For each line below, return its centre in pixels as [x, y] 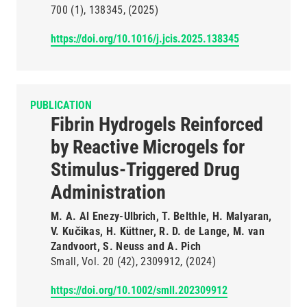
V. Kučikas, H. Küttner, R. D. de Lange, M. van [158, 231]
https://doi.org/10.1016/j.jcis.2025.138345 [145, 39]
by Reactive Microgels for [148, 147]
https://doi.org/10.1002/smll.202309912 [139, 290]
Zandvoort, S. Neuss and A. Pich [126, 246]
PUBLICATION [61, 105]
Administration [108, 192]
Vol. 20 [98, 261]
